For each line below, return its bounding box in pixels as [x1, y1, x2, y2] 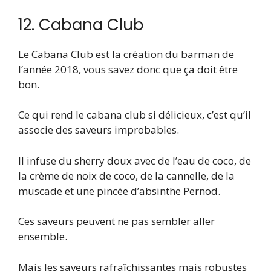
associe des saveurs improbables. [18, 123, 179, 137]
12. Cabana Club [18, 13, 144, 36]
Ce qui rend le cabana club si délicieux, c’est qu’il [18, 108, 251, 122]
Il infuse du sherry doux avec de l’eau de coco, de [18, 153, 251, 168]
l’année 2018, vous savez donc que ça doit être [18, 62, 238, 76]
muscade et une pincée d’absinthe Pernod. [18, 183, 220, 198]
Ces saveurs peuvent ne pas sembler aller [18, 214, 215, 229]
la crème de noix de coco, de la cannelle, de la [18, 168, 235, 183]
